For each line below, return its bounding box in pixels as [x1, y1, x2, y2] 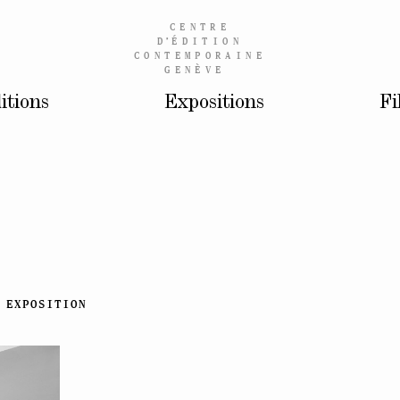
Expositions [164, 95, 264, 112]
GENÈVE [164, 63, 226, 75]
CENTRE [169, 21, 231, 32]
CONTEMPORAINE [134, 49, 266, 61]
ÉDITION [171, 35, 243, 46]
